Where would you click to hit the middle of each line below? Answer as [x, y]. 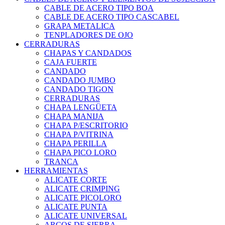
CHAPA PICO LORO [80, 153]
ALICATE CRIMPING [82, 189]
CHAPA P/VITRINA [79, 135]
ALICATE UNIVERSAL [86, 216]
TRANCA [61, 162]
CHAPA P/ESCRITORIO [86, 126]
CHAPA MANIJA [74, 117]
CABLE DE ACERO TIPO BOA [99, 8]
